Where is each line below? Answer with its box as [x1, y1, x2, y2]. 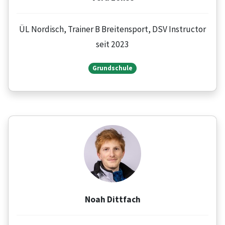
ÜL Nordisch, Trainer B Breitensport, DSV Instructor [19, 24, 206, 35]
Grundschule [92, 64, 133, 72]
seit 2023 [96, 39, 129, 50]
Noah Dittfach [84, 194, 141, 205]
